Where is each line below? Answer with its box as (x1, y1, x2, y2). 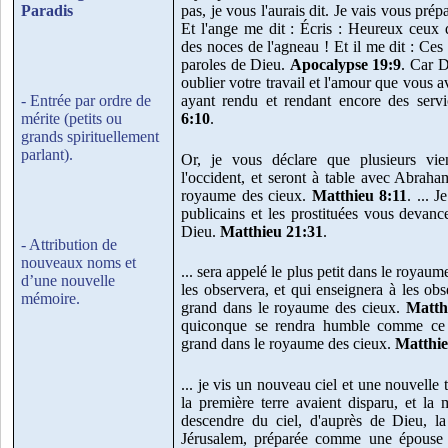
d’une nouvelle (21, 271, 115, 289)
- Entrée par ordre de (21, 92, 151, 110)
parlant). (21, 146, 73, 164)
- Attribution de (21, 235, 117, 253)
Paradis (21, 2, 73, 20)
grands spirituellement (21, 128, 159, 146)
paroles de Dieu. (181, 56, 290, 74)
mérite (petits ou (21, 110, 122, 128)
